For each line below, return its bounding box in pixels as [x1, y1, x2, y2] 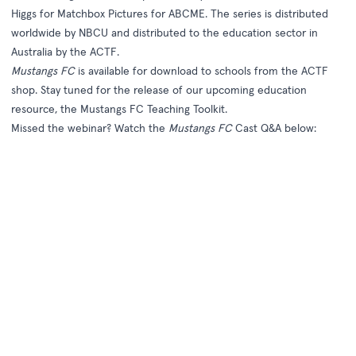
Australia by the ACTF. [11, 44, 119, 60]
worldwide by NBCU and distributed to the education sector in [11, 25, 318, 41]
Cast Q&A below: [235, 121, 316, 136]
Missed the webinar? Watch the [11, 121, 168, 136]
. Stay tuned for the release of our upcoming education [35, 83, 307, 98]
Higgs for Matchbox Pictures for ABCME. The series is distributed [11, 6, 328, 21]
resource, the [11, 102, 80, 117]
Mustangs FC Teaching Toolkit [80, 102, 225, 117]
